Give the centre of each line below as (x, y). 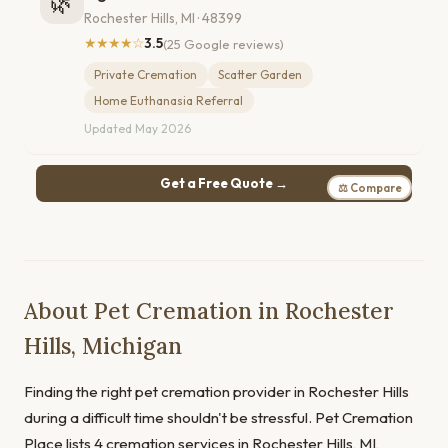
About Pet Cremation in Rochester (209, 311)
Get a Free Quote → (224, 183)
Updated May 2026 (137, 129)
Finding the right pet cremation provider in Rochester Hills (216, 392)
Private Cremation (146, 75)
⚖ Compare (369, 187)
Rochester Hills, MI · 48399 (163, 18)
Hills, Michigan (103, 346)
